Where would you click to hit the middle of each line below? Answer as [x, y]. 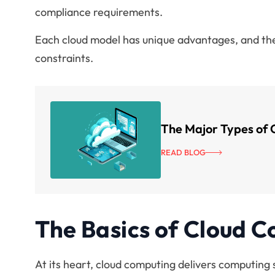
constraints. [64, 58]
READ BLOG [183, 153]
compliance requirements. [99, 12]
